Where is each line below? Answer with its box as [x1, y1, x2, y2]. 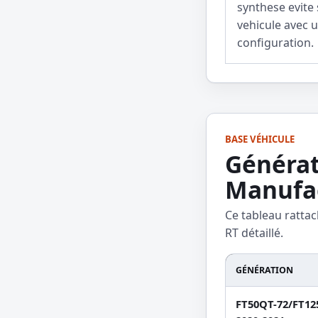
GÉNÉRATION [236, 264, 293, 277]
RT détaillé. [225, 225, 283, 241]
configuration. [237, 35, 314, 51]
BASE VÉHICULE [225, 133, 295, 146]
